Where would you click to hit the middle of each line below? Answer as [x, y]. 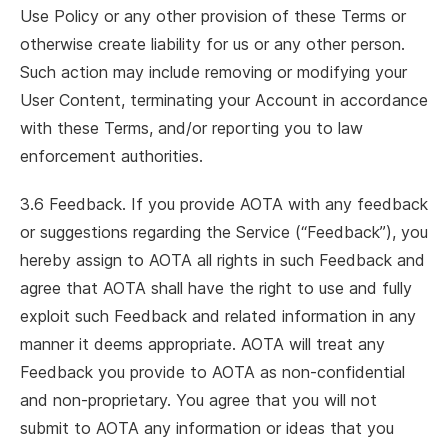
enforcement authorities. [111, 156]
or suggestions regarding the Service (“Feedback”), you [224, 232]
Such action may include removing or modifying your [213, 72]
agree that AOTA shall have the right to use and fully [216, 288]
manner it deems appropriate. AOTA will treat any [202, 344]
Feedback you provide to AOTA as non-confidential [212, 372]
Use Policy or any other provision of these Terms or [213, 16]
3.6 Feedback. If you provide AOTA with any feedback [224, 204]
